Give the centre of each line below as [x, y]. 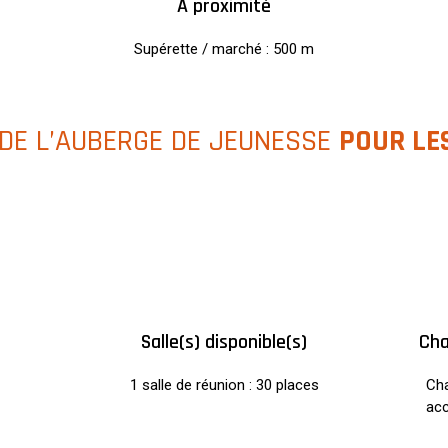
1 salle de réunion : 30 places [224, 385]
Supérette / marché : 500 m [224, 49]
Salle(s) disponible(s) [224, 342]
